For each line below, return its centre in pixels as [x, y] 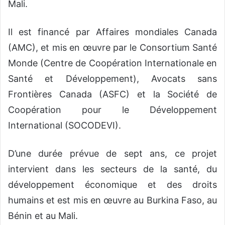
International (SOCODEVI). [65, 126]
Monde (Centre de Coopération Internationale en [113, 63]
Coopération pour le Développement [113, 110]
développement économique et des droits [113, 185]
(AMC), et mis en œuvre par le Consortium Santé [113, 48]
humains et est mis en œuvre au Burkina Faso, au [113, 200]
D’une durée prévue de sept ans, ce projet [113, 154]
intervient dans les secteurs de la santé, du [113, 169]
